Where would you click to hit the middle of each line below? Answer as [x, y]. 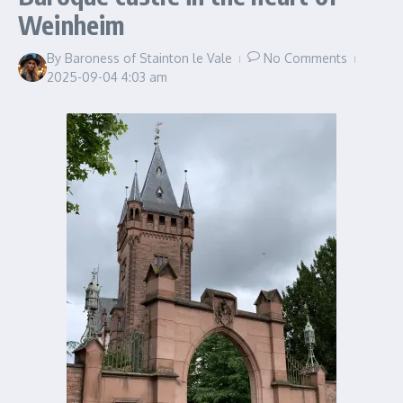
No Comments [305, 58]
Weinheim [72, 24]
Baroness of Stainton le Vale [148, 58]
